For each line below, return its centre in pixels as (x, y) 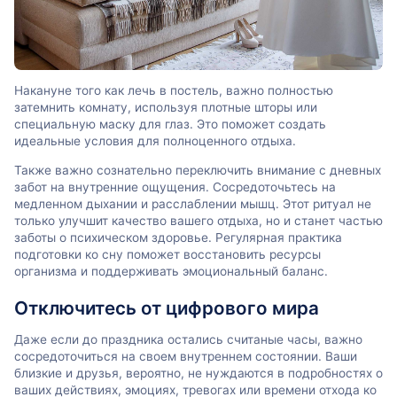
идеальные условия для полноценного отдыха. (155, 141)
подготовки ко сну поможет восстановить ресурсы (167, 254)
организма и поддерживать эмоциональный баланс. (171, 271)
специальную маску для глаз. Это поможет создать (170, 125)
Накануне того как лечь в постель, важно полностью (174, 91)
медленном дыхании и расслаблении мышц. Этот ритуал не (193, 203)
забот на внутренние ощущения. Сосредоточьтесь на (175, 187)
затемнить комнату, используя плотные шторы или (166, 108)
